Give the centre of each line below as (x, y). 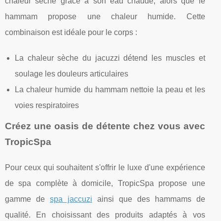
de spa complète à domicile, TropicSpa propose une (105, 183)
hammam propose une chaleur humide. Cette (105, 16)
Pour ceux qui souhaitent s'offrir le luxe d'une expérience (105, 167)
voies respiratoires (47, 105)
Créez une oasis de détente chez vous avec (105, 126)
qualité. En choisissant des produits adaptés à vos (105, 215)
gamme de (27, 199)
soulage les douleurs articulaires (72, 74)
